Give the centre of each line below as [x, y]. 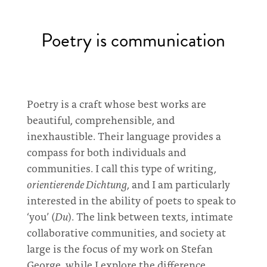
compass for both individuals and [106, 152]
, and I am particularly [178, 184]
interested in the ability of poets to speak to [131, 200]
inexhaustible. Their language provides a [124, 136]
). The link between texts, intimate [150, 216]
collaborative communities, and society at [126, 232]
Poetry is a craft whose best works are [116, 103]
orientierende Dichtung [77, 184]
